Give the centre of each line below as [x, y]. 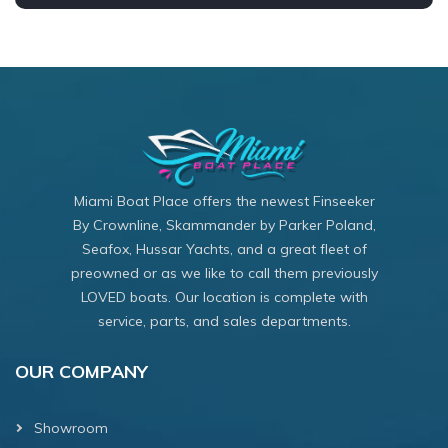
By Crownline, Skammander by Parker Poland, [224, 224]
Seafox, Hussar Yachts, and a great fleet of [224, 248]
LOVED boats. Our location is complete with [224, 296]
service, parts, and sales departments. [224, 320]
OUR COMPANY [81, 371]
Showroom [71, 427]
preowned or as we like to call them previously [224, 272]
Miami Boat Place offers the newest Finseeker [224, 200]
